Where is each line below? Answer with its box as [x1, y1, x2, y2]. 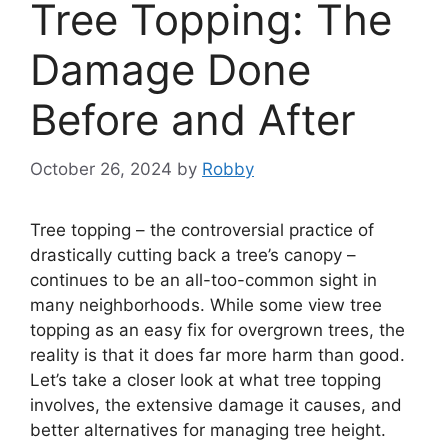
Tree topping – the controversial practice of [30, 219, 374, 240]
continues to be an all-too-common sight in [30, 269, 377, 290]
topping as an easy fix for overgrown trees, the [30, 319, 405, 340]
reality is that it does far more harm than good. [30, 344, 405, 365]
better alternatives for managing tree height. [30, 419, 386, 440]
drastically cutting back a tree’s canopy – [30, 244, 356, 265]
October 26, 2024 [30, 158, 172, 179]
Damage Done [30, 44, 311, 96]
